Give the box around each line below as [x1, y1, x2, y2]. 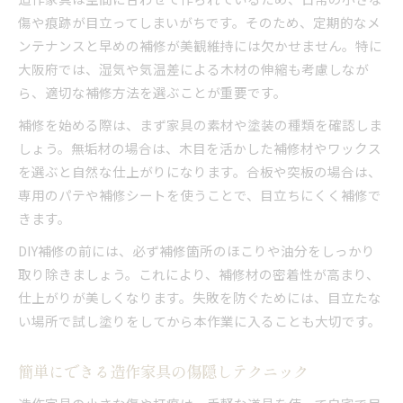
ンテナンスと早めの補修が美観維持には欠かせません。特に [18, 35, 382, 55]
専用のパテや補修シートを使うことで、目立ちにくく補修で [18, 184, 381, 204]
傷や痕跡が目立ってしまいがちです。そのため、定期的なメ [18, 12, 381, 31]
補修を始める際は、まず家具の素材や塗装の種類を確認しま [18, 114, 382, 134]
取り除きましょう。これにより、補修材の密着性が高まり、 [18, 264, 380, 283]
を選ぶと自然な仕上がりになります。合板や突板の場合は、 [18, 161, 381, 181]
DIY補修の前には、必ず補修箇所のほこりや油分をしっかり [18, 240, 375, 260]
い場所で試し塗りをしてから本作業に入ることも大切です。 [18, 310, 381, 330]
